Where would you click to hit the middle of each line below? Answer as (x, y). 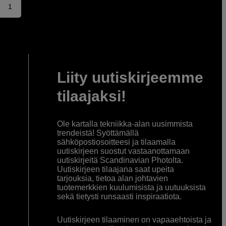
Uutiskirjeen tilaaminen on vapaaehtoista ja (134, 220)
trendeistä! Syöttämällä (98, 133)
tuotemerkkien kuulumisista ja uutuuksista (131, 188)
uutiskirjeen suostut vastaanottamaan (123, 151)
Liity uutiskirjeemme (130, 78)
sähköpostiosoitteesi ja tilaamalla (116, 142)
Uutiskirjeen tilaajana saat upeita (115, 169)
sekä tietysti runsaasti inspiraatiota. (119, 197)
